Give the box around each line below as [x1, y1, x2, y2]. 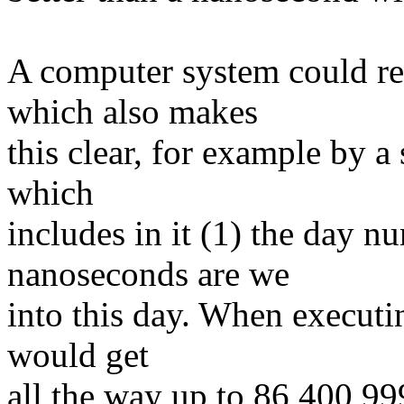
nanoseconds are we [7, 253, 289, 293]
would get [7, 335, 149, 374]
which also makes [7, 91, 258, 131]
